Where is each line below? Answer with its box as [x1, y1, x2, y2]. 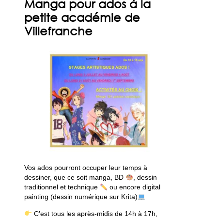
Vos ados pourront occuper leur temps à [24, 164, 148, 172]
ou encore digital [108, 183, 161, 191]
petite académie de [24, 10, 140, 25]
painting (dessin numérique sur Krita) [24, 193, 138, 201]
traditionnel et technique [24, 183, 100, 191]
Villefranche [24, 24, 93, 38]
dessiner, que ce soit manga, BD [24, 173, 126, 182]
